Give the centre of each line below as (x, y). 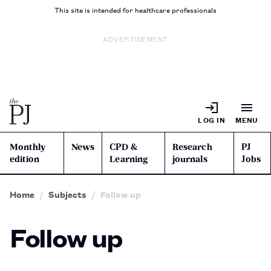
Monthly (28, 147)
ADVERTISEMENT (135, 38)
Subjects (67, 194)
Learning (129, 159)
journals (190, 159)
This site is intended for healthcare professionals (135, 9)
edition (25, 159)
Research (192, 147)
